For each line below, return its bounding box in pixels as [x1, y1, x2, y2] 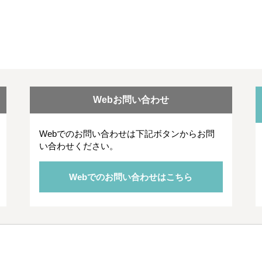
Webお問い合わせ [92, 95, 169, 105]
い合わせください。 [39, 141, 118, 151]
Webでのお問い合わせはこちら [69, 172, 193, 182]
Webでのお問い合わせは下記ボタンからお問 [39, 129, 215, 139]
